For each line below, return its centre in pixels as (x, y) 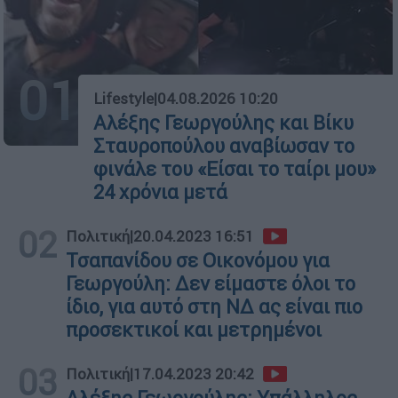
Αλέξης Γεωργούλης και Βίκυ (223, 123)
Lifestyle (123, 98)
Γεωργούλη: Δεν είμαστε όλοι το (211, 283)
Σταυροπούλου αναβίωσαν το (224, 146)
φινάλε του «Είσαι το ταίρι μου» (235, 169)
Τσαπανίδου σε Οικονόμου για (198, 260)
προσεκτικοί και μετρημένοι (194, 330)
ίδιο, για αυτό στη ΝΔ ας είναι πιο (214, 306)
